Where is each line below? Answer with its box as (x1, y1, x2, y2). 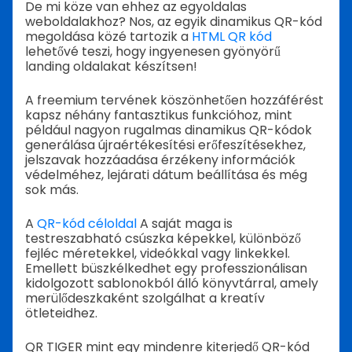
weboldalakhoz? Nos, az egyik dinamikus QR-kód (25, 12, 322, 31)
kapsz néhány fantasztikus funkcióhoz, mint (25, 105, 292, 124)
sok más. (25, 180, 79, 199)
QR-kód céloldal (37, 214, 137, 233)
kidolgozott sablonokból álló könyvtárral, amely (25, 273, 318, 292)
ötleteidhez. (25, 303, 97, 322)
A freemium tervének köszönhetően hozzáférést (25, 90, 324, 109)
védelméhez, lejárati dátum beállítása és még (25, 165, 307, 184)
